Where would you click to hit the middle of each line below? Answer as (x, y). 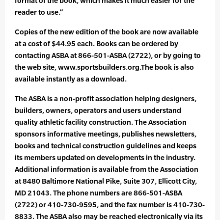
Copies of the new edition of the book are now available (107, 32)
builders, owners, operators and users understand (98, 110)
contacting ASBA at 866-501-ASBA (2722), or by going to (108, 55)
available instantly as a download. (71, 79)
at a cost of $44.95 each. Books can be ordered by (96, 44)
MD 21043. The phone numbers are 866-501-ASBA (98, 193)
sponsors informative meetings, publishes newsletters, (106, 134)
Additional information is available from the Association (107, 169)
